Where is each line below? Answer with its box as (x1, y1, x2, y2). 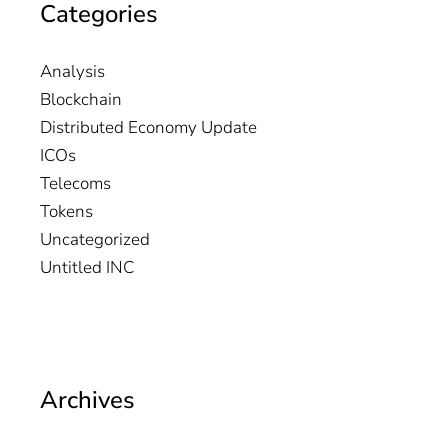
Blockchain (40, 88, 122, 112)
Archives (40, 384, 135, 417)
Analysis (40, 60, 105, 84)
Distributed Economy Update (40, 116, 257, 140)
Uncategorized (40, 228, 150, 252)
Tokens (40, 200, 93, 224)
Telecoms (40, 172, 111, 196)
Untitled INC (40, 256, 134, 280)
